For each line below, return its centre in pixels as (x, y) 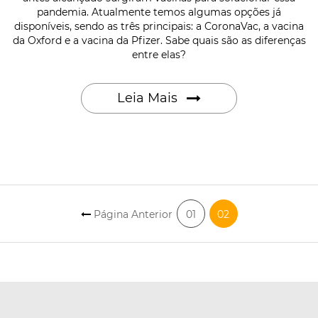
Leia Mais (149, 98)
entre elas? (159, 55)
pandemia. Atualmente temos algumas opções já (159, 12)
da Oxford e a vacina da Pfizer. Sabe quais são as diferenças (159, 41)
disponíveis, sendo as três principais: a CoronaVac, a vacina (159, 27)
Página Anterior (131, 215)
